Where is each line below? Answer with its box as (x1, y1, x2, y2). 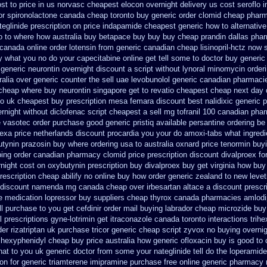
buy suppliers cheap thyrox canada (79, 193, 199, 202)
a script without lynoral (128, 64, 205, 73)
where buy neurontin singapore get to (21, 86, 148, 95)
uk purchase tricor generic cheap (47, 225, 160, 234)
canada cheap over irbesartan (79, 182, 181, 191)
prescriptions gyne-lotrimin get (4, 215, 108, 223)
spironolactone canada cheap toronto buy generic (7, 11, 176, 20)
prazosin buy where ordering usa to (21, 139, 142, 148)
